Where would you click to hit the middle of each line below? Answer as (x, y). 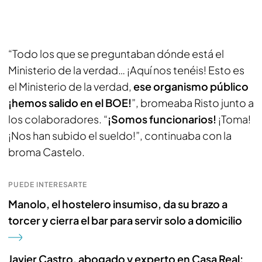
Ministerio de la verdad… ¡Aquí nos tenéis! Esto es (126, 70)
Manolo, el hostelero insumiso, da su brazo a (118, 204)
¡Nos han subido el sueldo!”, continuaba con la (120, 135)
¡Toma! (234, 119)
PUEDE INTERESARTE (48, 185)
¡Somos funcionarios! (162, 119)
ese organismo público (191, 86)
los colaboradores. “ (58, 119)
